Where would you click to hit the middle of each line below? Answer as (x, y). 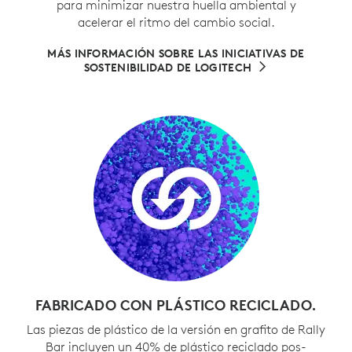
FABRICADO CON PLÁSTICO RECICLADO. (176, 304)
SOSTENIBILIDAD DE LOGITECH (168, 67)
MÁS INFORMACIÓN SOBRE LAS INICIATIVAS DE (176, 53)
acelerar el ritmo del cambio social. (176, 22)
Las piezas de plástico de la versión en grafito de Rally (176, 329)
